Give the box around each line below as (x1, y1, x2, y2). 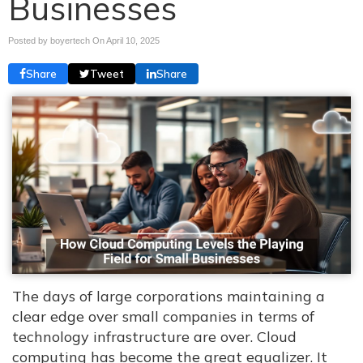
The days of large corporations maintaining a (12, 287, 325, 306)
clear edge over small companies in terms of (12, 307, 314, 327)
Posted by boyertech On (8, 36, 106, 45)
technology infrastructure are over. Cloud (12, 327, 297, 347)
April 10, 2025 (106, 36, 160, 45)
